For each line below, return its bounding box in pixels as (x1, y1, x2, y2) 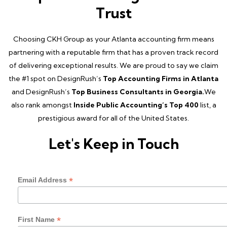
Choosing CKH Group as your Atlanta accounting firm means (13, 34, 214, 44)
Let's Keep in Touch (48, 135, 179, 153)
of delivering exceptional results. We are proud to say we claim (9, 61, 218, 70)
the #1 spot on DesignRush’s (9, 74, 103, 84)
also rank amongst (11, 100, 72, 110)
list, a (200, 100, 216, 110)
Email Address (18, 176, 69, 184)
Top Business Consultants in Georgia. (71, 87, 204, 97)
